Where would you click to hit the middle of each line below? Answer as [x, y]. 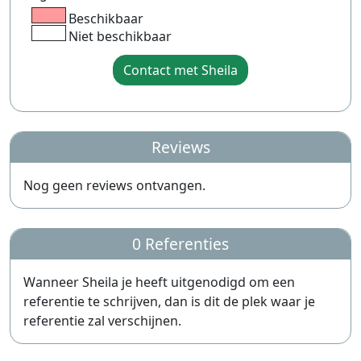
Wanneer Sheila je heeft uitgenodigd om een [159, 282]
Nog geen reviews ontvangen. [114, 185]
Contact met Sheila [180, 70]
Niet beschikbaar [120, 36]
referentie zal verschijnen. [102, 321]
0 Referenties [180, 244]
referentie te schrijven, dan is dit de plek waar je [169, 301]
